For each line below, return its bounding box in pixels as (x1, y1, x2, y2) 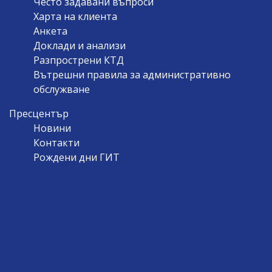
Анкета (33, 24, 67, 38)
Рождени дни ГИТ (33, 150, 120, 164)
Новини (33, 121, 71, 135)
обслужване (33, 82, 90, 96)
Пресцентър (9, 106, 69, 120)
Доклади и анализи (33, 38, 126, 52)
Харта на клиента (33, 9, 117, 23)
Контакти (33, 135, 80, 149)
